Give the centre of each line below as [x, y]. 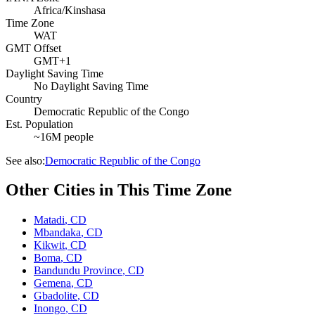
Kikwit [49, 245]
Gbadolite [56, 296]
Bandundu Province [78, 271]
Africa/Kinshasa [70, 10]
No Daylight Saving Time [91, 86]
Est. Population [39, 124]
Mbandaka [57, 233]
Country [24, 98]
